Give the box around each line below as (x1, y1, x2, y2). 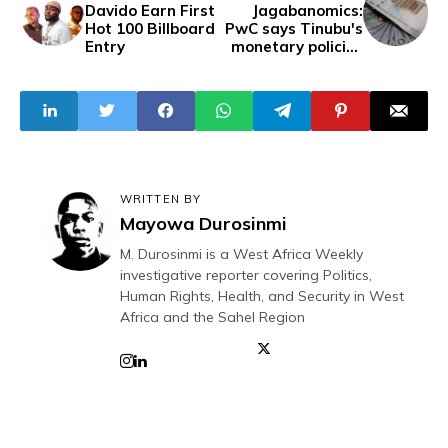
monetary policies (231, 36, 363, 56)
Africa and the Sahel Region (120, 307, 305, 326)
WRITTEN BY (120, 191, 201, 206)
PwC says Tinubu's (225, 18, 363, 38)
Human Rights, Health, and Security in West (120, 286, 404, 305)
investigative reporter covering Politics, (120, 265, 372, 284)
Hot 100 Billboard (85, 18, 215, 38)
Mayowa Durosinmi (120, 211, 287, 235)
